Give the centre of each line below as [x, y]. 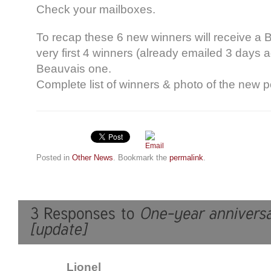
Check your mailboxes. [96, 9]
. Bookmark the [141, 157]
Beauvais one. [74, 68]
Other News [93, 157]
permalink [186, 157]
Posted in [54, 157]
